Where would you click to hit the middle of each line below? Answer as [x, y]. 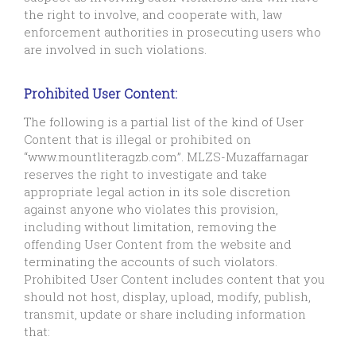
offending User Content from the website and [158, 244]
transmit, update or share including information [165, 314]
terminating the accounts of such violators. [151, 262]
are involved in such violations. [115, 50]
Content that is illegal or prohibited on [137, 139]
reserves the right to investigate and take [145, 174]
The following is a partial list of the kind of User [164, 122]
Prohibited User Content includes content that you [174, 279]
